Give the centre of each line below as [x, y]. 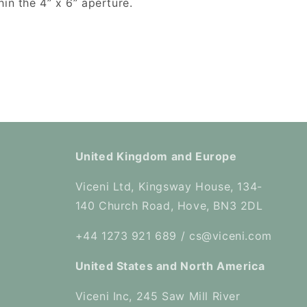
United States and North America [170, 266]
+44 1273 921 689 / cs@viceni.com [173, 236]
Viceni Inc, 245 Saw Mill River [158, 296]
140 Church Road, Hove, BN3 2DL [169, 206]
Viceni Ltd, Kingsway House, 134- [169, 186]
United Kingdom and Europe [156, 156]
